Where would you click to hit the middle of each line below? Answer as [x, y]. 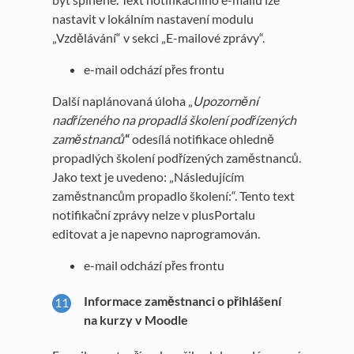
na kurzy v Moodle [136, 319]
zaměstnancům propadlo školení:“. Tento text [173, 196]
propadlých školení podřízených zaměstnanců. [177, 158]
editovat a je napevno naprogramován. [156, 233]
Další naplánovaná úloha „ [122, 101]
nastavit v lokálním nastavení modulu [153, 19]
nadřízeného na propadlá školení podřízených [174, 120]
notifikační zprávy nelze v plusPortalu [154, 215]
